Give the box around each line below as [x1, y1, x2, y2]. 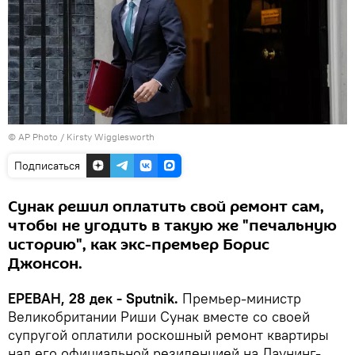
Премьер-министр [182, 288, 301, 307]
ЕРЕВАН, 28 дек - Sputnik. [8, 288, 182, 307]
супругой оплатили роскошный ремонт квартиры [8, 325, 329, 344]
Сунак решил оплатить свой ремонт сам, [8, 195, 324, 218]
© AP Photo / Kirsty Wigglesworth [8, 130, 155, 143]
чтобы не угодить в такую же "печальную [8, 214, 337, 237]
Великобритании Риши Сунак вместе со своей [8, 307, 310, 326]
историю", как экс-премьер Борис [8, 233, 269, 256]
